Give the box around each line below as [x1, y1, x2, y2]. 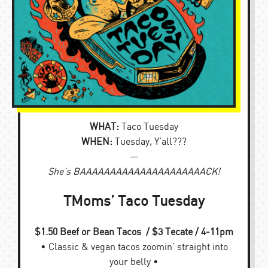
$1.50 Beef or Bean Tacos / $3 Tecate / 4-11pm [35, 227, 233, 237]
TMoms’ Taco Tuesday [63, 194, 205, 209]
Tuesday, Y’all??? [112, 137, 187, 147]
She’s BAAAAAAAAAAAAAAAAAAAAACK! [48, 167, 220, 177]
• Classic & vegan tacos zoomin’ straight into [40, 242, 228, 252]
